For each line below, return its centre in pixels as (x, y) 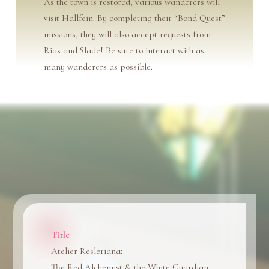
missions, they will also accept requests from (127, 34)
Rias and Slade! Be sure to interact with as (124, 50)
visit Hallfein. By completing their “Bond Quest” (134, 18)
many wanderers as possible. (98, 66)
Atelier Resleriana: (87, 251)
